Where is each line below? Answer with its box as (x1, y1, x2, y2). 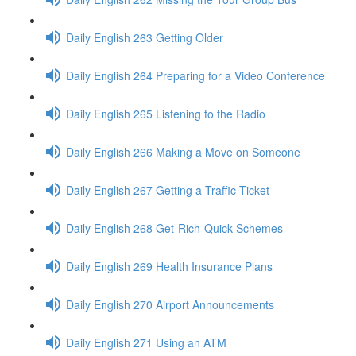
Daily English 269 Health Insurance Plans (66, 257, 273, 274)
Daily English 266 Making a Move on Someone (66, 143, 300, 160)
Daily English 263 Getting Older (66, 29, 223, 45)
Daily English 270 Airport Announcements (66, 296, 274, 312)
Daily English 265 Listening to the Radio (66, 105, 265, 122)
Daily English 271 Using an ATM (66, 334, 226, 350)
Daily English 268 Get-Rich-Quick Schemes (66, 219, 283, 236)
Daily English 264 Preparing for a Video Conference (66, 67, 325, 83)
